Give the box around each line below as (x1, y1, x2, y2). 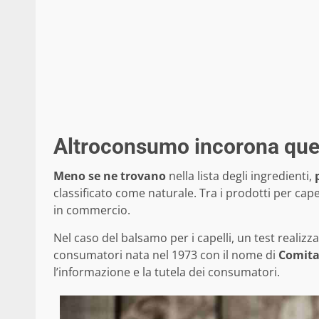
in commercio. (53, 202, 130, 218)
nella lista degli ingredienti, (166, 167, 315, 184)
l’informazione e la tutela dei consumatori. (53, 263, 280, 280)
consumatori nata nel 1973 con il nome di (53, 246, 278, 263)
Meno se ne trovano (53, 167, 166, 184)
